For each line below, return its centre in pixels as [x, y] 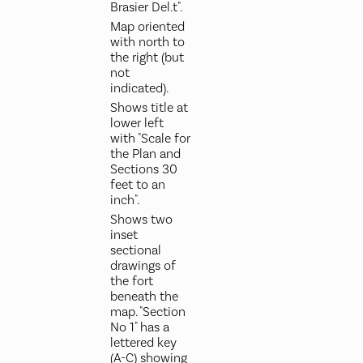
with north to [147, 42]
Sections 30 [143, 169]
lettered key [143, 343]
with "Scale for [150, 139]
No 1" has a [139, 327]
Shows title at [149, 108]
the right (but [147, 58]
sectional [135, 250]
